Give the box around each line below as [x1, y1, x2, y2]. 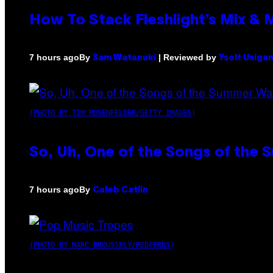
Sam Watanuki [93, 54, 156, 62]
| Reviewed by [156, 52, 219, 62]
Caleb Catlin [93, 186, 148, 194]
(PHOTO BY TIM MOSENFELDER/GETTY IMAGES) [29, 108, 196, 117]
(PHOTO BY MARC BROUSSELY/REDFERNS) [29, 240, 174, 249]
